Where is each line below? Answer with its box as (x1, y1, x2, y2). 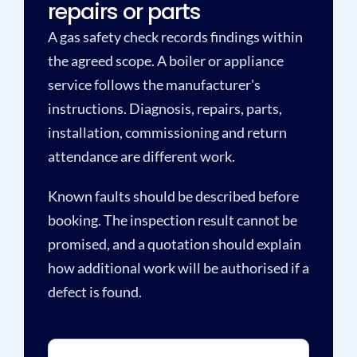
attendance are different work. (47, 147, 235, 165)
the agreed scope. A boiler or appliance (47, 52, 284, 69)
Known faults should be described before (47, 187, 299, 205)
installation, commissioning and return (47, 124, 287, 141)
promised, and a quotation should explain (47, 235, 301, 253)
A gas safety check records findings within (47, 28, 303, 45)
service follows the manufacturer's (47, 76, 261, 93)
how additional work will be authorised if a (47, 259, 309, 277)
